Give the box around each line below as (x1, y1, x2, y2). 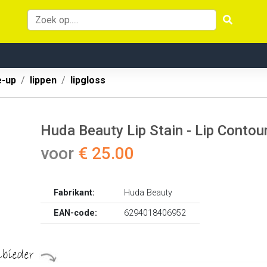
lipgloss (70, 74, 105, 86)
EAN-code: (54, 208, 98, 218)
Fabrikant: (54, 188, 95, 198)
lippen (30, 74, 57, 86)
